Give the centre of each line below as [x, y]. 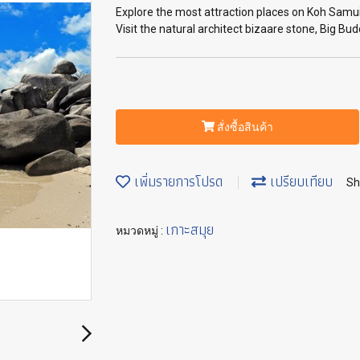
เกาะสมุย [190, 229]
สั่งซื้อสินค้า [245, 127]
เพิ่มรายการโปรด [176, 182]
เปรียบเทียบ [299, 182]
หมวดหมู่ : [141, 230]
